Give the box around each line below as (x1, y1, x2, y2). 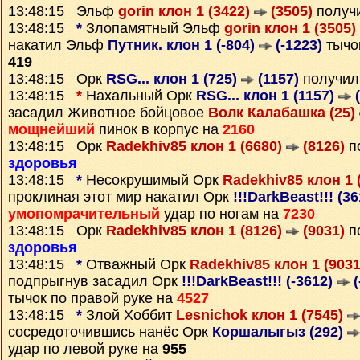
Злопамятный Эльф (82, 20, 224, 36)
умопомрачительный (8, 206, 160, 222)
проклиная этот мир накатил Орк (8, 189, 233, 205)
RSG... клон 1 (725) (106, 71, 241, 87)
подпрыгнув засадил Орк (8, 273, 182, 289)
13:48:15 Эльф (8, 3, 118, 19)
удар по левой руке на (8, 341, 162, 357)
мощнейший (8, 121, 95, 137)
